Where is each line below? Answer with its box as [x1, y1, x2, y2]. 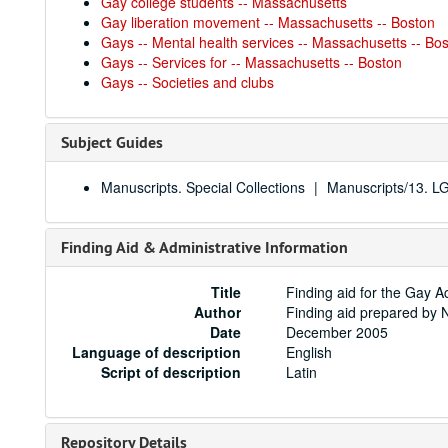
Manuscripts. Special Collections [101, 177, 305, 197]
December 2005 [286, 322, 389, 342]
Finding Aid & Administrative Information [61, 237, 348, 258]
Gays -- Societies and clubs [101, 72, 274, 92]
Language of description [72, 342, 242, 362]
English [286, 342, 333, 362]
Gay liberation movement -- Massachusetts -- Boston [101, 12, 435, 32]
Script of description [101, 362, 242, 382]
